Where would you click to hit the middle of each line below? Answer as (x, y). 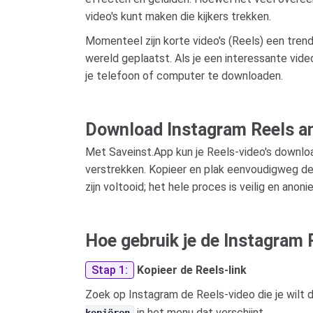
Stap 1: (110, 270)
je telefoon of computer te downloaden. (184, 76)
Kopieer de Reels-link (192, 270)
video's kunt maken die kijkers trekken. (178, 16)
